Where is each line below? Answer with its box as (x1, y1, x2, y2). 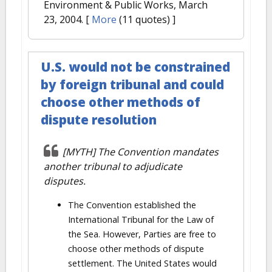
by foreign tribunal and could (41, 76, 224, 93)
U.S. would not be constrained (41, 58, 230, 75)
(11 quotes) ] (117, 13, 175, 26)
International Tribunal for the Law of (68, 214, 214, 225)
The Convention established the (68, 199, 196, 211)
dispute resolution (41, 111, 157, 128)
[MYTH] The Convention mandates (63, 145, 219, 158)
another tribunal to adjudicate (44, 160, 182, 173)
